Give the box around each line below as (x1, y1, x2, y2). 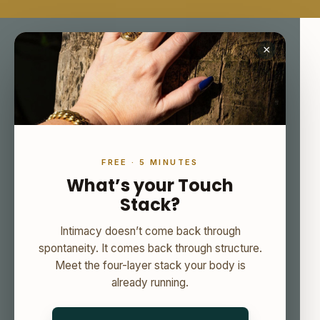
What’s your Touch (66, 174, 234, 197)
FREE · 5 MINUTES (101, 157, 199, 167)
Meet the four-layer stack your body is (54, 259, 246, 272)
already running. (111, 276, 189, 289)
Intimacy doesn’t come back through (59, 224, 241, 238)
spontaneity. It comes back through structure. (38, 241, 262, 255)
